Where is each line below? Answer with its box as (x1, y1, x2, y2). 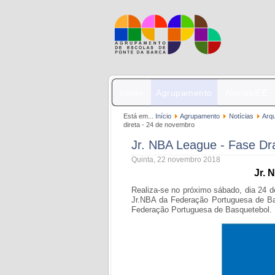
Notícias (229, 112, 254, 120)
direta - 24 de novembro (123, 121, 195, 128)
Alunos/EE (225, 88, 268, 98)
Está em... (123, 112, 155, 120)
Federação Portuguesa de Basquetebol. (131, 205, 272, 214)
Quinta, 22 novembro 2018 (131, 155, 220, 164)
